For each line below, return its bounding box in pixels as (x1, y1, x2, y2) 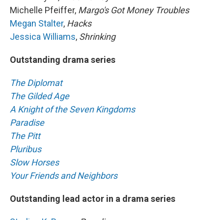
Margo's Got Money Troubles (76, 4, 189, 15)
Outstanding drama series (10, 54, 115, 65)
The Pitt (10, 130, 40, 141)
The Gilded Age (10, 90, 69, 101)
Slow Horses (10, 157, 59, 167)
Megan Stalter (10, 18, 63, 28)
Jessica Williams (10, 31, 76, 42)
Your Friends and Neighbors (10, 170, 117, 181)
